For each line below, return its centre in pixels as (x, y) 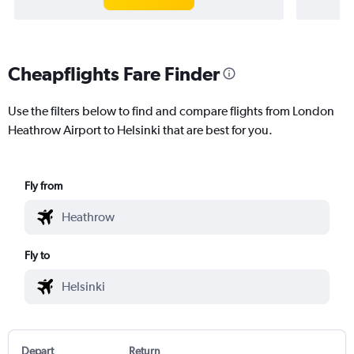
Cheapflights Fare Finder (114, 73)
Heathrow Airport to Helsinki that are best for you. (140, 130)
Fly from (44, 185)
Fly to (38, 255)
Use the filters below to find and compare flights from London (171, 111)
